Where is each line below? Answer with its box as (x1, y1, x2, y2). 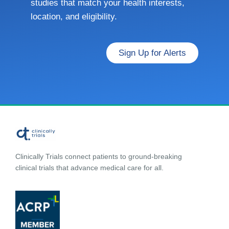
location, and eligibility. (31, 12, 117, 21)
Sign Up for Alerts (119, 48, 186, 58)
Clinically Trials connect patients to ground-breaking (15, 152, 182, 161)
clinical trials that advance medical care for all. (15, 164, 164, 172)
